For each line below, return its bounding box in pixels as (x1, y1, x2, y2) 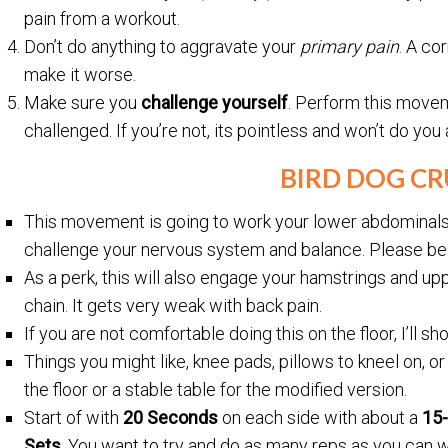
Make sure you (24, 92, 142, 114)
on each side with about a (218, 407, 423, 429)
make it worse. (24, 64, 137, 86)
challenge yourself (141, 92, 289, 114)
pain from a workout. (24, 8, 181, 30)
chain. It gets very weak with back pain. (24, 295, 323, 317)
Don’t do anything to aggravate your (24, 36, 301, 58)
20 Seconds (123, 407, 219, 429)
